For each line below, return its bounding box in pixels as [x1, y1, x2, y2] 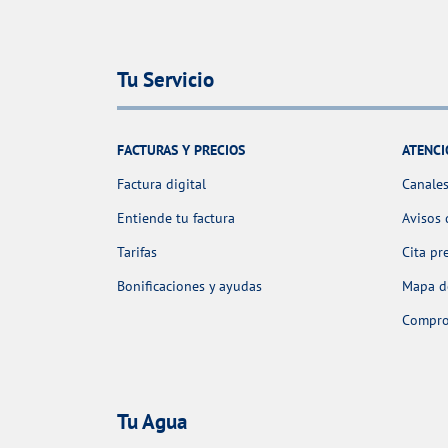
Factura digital [117, 175, 206, 194]
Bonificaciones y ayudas [117, 277, 262, 296]
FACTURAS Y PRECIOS [117, 141, 245, 160]
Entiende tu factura [117, 209, 235, 228]
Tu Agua [117, 407, 187, 435]
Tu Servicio [117, 66, 214, 94]
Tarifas [117, 243, 157, 262]
